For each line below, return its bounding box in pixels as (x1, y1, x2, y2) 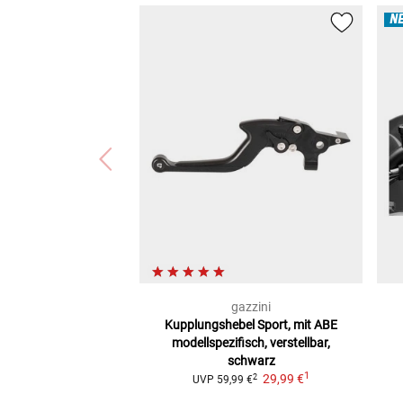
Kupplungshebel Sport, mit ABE (165, 318, 337, 333)
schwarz (227, 354, 275, 369)
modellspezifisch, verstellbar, (172, 336, 330, 351)
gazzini (231, 300, 271, 315)
